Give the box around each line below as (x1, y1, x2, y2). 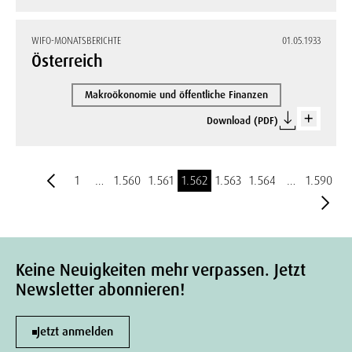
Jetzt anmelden (37, 324, 113, 339)
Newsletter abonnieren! (16, 279, 185, 301)
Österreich (31, 50, 103, 72)
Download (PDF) (207, 114, 278, 127)
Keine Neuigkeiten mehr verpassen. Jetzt (16, 259, 306, 281)
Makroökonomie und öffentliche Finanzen (84, 88, 268, 101)
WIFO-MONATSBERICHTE (31, 35, 121, 47)
